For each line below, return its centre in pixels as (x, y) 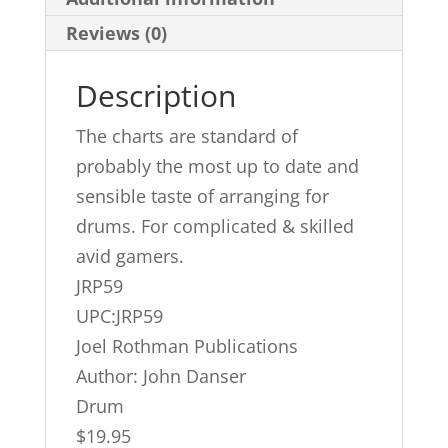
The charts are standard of (186, 135)
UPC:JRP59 (119, 315)
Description (155, 95)
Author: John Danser (160, 375)
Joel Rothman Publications (186, 345)
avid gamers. (129, 255)
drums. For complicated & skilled (214, 225)
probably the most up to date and (217, 165)
